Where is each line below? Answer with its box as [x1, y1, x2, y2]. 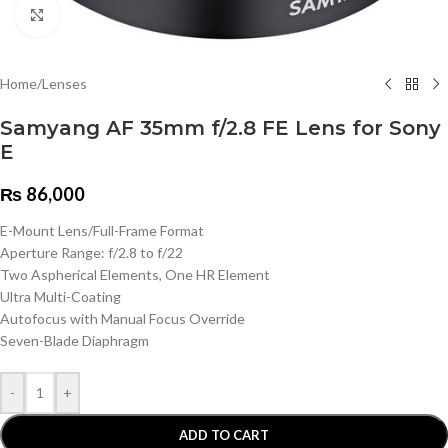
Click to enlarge [59, 6, 155, 22]
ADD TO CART [179, 427, 269, 443]
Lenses [42, 75, 87, 92]
